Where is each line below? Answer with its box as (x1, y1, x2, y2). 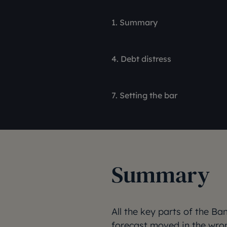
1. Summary (111, 17, 158, 27)
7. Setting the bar (111, 90, 177, 100)
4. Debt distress (111, 54, 171, 64)
